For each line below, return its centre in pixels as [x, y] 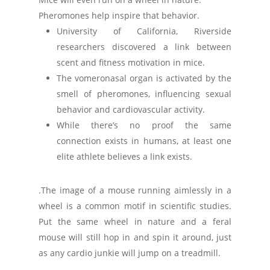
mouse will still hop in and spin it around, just [135, 237]
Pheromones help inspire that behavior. [119, 15]
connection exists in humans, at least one [144, 141]
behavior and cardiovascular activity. [131, 109]
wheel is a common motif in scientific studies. [135, 206]
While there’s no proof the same [144, 125]
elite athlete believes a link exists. [124, 156]
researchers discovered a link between [144, 47]
